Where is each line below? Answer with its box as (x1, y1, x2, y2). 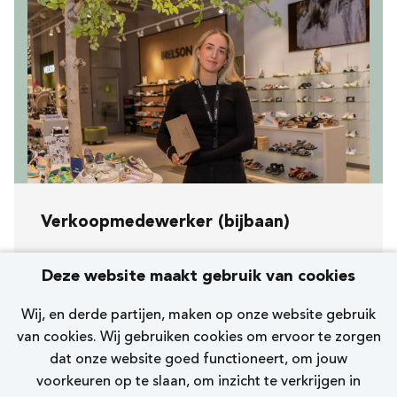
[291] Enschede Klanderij (67, 293, 226, 307)
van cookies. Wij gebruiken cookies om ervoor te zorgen (16, 331, 381, 345)
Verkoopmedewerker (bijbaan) (41, 214, 290, 231)
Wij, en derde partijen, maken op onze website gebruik (21, 308, 376, 323)
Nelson (67, 324, 113, 339)
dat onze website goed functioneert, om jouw (50, 353, 347, 367)
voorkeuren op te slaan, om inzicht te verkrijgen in (36, 375, 361, 389)
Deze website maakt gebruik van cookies (42, 269, 355, 284)
